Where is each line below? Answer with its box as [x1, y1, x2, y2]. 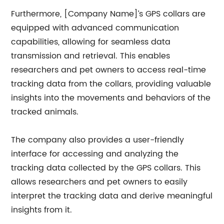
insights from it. [11, 203, 72, 216]
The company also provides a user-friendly [11, 133, 184, 146]
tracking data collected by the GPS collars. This [11, 161, 201, 174]
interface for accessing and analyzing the [11, 147, 179, 160]
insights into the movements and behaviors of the [11, 91, 211, 104]
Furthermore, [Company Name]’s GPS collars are [11, 7, 206, 20]
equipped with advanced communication [11, 21, 179, 34]
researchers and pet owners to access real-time [11, 63, 206, 76]
